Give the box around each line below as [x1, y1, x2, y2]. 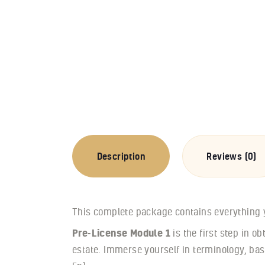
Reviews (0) [206, 150, 257, 162]
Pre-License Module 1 [72, 225, 170, 240]
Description [96, 150, 146, 162]
